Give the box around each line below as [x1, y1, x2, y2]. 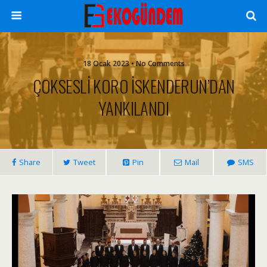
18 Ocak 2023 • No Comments [82, 58, 185, 69]
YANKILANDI [98, 95, 169, 120]
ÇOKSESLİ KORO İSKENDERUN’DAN [32, 73, 235, 98]
